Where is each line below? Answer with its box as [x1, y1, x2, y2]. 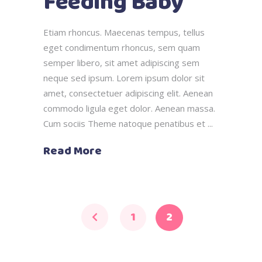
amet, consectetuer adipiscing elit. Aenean [43, 87, 213, 99]
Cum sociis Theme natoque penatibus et [43, 117, 208, 129]
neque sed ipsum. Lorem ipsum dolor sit [43, 71, 205, 84]
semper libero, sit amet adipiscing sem [43, 56, 199, 68]
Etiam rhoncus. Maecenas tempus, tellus [43, 26, 205, 38]
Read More [43, 142, 102, 160]
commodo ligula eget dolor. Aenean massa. [43, 102, 215, 114]
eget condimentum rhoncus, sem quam [43, 41, 200, 53]
